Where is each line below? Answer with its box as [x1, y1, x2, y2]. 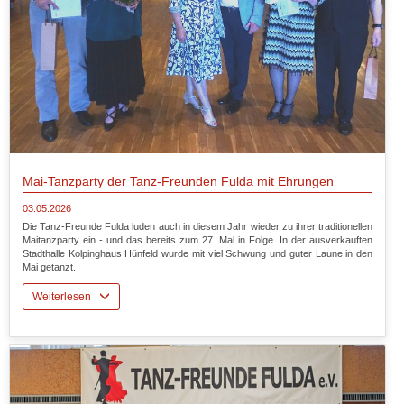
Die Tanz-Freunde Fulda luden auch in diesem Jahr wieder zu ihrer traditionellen [22, 221, 373, 233]
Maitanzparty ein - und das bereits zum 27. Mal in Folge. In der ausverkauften [22, 234, 373, 246]
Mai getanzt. [22, 262, 76, 273]
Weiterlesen [32, 290, 99, 304]
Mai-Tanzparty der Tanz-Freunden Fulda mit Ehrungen [22, 174, 334, 189]
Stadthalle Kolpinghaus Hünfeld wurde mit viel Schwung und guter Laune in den [22, 248, 373, 260]
